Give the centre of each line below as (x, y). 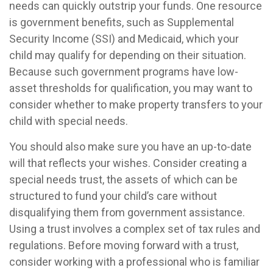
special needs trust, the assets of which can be (123, 179)
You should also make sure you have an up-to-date (130, 147)
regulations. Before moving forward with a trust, (124, 245)
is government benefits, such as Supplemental (122, 22)
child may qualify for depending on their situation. (128, 55)
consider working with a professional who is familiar (134, 262)
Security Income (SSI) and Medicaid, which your (124, 39)
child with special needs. (69, 121)
